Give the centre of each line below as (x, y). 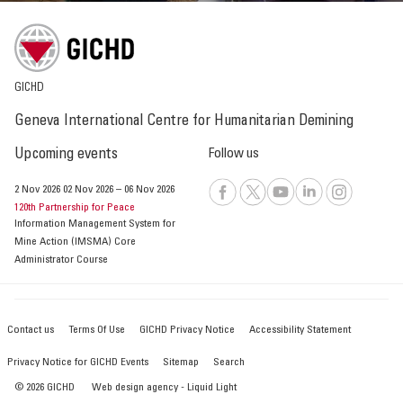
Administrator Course (61, 260)
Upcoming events (66, 156)
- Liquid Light (209, 388)
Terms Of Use (97, 331)
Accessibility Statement (300, 331)
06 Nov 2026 (149, 190)
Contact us (31, 331)
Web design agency (136, 388)
